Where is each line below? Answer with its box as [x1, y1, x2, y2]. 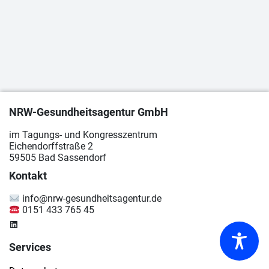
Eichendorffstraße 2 [9, 141, 93, 152]
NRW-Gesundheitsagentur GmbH [9, 106, 168, 118]
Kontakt [9, 169, 47, 182]
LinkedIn [8, 217, 44, 229]
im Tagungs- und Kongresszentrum [9, 129, 157, 141]
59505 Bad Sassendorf [9, 152, 106, 163]
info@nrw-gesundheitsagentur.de [20, 193, 162, 204]
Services [9, 241, 51, 253]
